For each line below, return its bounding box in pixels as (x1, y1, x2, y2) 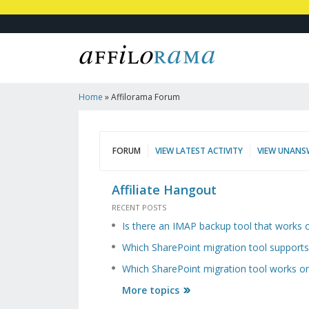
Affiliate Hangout (112, 181, 217, 199)
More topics (122, 283, 179, 297)
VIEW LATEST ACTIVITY (155, 145, 243, 157)
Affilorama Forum (111, 91, 180, 103)
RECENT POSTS (112, 202, 166, 213)
